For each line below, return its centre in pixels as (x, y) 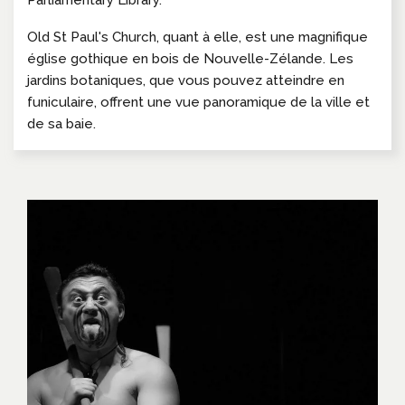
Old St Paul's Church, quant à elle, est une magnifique (198, 38)
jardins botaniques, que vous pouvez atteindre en (186, 81)
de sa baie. (61, 124)
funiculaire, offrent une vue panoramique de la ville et (198, 103)
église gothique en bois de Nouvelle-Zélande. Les (190, 59)
